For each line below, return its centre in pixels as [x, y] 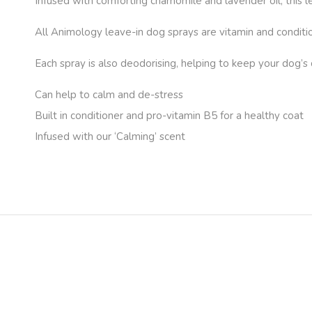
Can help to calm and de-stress [109, 95]
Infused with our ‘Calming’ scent [110, 136]
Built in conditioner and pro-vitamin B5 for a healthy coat [169, 116]
